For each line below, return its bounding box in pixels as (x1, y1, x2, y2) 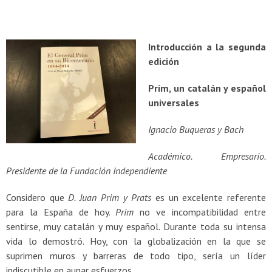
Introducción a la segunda (148, 40, 266, 53)
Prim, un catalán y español (148, 81, 266, 94)
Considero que (6, 191, 69, 203)
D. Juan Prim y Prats (68, 191, 152, 203)
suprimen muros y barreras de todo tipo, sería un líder (6, 249, 266, 262)
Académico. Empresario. (148, 149, 266, 162)
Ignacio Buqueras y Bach (148, 123, 243, 135)
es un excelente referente (151, 191, 267, 203)
